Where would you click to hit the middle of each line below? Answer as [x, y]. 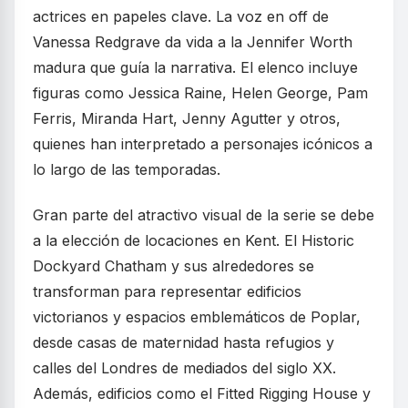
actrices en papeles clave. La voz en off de [181, 17]
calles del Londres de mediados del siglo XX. [184, 368]
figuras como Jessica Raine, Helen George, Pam [200, 93]
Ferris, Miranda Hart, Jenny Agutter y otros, [187, 119]
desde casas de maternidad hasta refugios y [184, 343]
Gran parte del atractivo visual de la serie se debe [204, 215]
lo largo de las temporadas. [127, 170]
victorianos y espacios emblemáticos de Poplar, [197, 317]
